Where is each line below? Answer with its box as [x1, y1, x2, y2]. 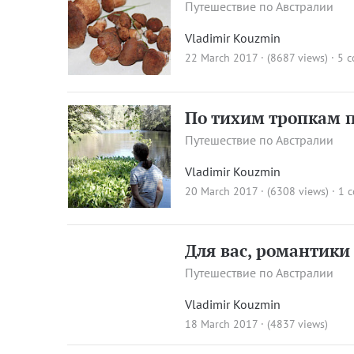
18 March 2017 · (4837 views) [185, 317, 329, 332]
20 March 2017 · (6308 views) [185, 183, 330, 198]
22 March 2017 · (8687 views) [185, 50, 329, 65]
